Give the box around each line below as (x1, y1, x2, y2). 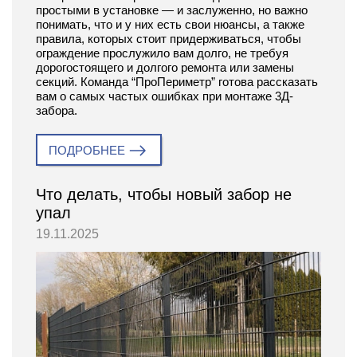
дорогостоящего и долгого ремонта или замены (36, 61, 294, 75)
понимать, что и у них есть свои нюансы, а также (36, 18, 304, 32)
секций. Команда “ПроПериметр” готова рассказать (36, 75, 318, 89)
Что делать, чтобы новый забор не (36, 186, 292, 204)
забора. (36, 104, 77, 118)
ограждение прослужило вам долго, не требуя (36, 46, 288, 61)
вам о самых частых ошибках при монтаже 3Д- (36, 89, 293, 104)
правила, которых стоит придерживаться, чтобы (36, 32, 301, 46)
